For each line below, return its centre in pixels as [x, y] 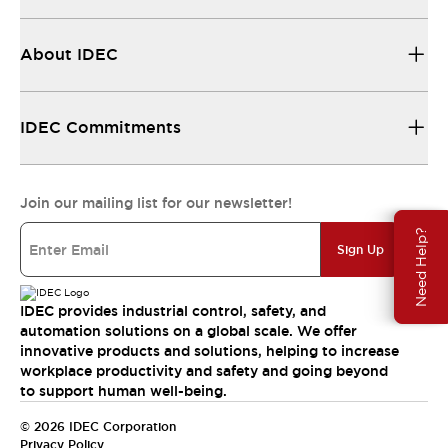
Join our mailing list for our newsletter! [156, 203]
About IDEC [69, 54]
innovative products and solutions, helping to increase [209, 351]
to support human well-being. [123, 391]
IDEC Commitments [100, 127]
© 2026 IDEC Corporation [98, 427]
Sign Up [360, 249]
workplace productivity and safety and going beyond [204, 371]
